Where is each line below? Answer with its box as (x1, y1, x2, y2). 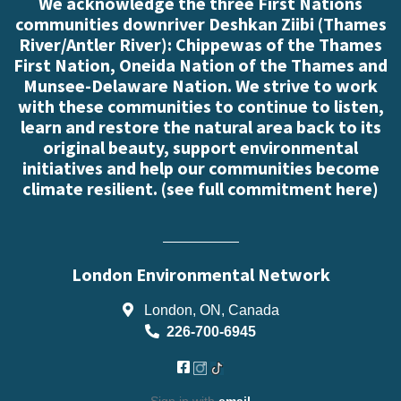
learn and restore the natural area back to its (20, 115, 381, 138)
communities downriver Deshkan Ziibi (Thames (14, 12, 387, 35)
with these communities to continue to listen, (17, 94, 384, 117)
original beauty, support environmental (43, 135, 358, 158)
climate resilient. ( (22, 176, 166, 200)
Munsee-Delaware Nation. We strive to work (23, 73, 378, 97)
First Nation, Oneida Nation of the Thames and (13, 53, 388, 76)
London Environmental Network (71, 262, 330, 286)
